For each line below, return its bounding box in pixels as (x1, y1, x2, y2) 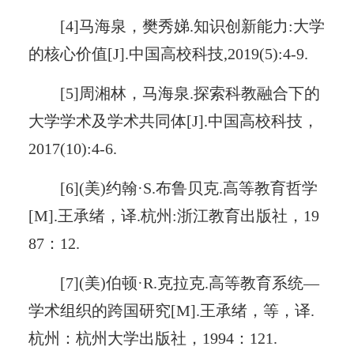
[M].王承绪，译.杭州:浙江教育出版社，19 (28, 206, 319, 224)
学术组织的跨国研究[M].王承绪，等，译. (28, 301, 314, 319)
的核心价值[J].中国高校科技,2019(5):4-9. (28, 44, 308, 62)
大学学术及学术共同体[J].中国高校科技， (28, 111, 318, 130)
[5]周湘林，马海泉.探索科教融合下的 (60, 84, 321, 102)
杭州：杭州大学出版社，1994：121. (28, 329, 277, 347)
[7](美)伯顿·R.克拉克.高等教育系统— (60, 273, 320, 292)
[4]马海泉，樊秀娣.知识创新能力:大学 (60, 17, 326, 35)
